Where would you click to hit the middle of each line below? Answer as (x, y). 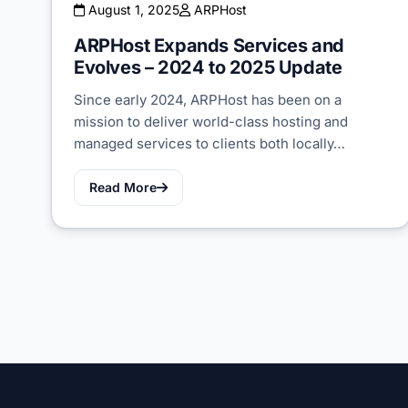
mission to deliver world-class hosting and (211, 121)
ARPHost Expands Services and (209, 45)
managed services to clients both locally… (209, 143)
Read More (123, 187)
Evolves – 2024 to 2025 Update (208, 67)
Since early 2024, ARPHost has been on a (208, 99)
